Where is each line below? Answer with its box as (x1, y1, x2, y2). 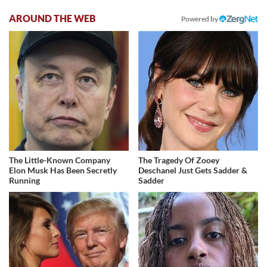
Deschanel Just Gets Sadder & (138, 164, 248, 175)
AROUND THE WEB (9, 13, 96, 24)
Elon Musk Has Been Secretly (9, 164, 117, 175)
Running (9, 175, 40, 185)
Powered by (181, 14, 219, 24)
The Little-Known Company (9, 154, 110, 165)
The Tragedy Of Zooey (138, 154, 220, 165)
